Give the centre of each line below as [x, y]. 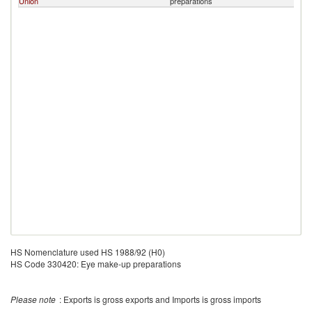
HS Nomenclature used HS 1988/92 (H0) [88, 252]
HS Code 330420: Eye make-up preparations [96, 264]
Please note [33, 299]
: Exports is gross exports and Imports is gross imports [160, 299]
